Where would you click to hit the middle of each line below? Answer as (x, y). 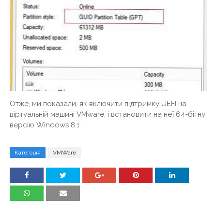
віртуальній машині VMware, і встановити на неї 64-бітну (108, 115)
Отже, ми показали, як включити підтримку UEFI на (98, 104)
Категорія (28, 153)
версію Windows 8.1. (45, 125)
